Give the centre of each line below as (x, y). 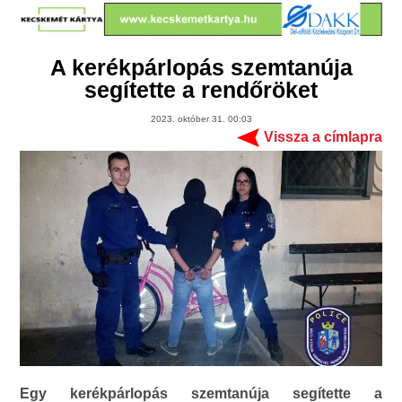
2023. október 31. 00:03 (201, 119)
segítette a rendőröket (201, 90)
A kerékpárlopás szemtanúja (201, 68)
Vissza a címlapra (323, 137)
